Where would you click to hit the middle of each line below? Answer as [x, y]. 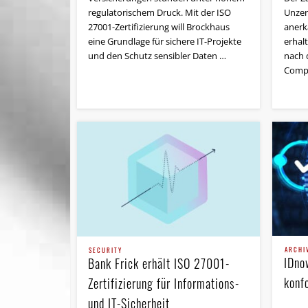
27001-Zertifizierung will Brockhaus [159, 26]
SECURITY [106, 251]
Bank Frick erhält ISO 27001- [159, 264]
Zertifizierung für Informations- [164, 284]
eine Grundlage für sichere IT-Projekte [165, 41]
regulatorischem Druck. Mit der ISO [160, 12]
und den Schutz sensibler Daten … [157, 55]
